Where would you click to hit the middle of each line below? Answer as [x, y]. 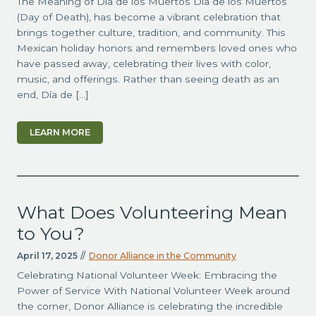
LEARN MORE [60, 133]
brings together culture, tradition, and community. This [151, 32]
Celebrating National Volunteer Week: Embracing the [147, 275]
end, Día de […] [53, 94]
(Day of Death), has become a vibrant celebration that [148, 17]
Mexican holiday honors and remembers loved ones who [157, 48]
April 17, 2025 [47, 255]
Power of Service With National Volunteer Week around [153, 290]
